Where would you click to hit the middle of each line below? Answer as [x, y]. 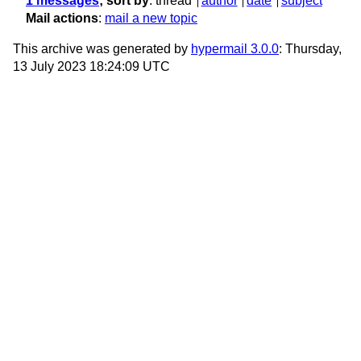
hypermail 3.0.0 [235, 49]
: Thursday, [310, 49]
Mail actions [62, 19]
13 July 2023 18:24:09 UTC [91, 67]
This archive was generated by [102, 49]
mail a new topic [151, 19]
